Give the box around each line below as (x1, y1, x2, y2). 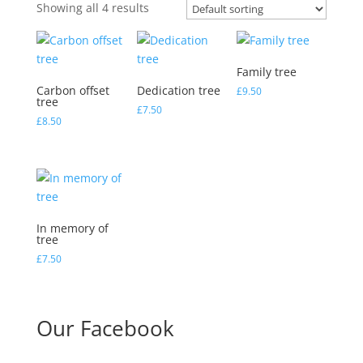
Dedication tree (136, 83, 220, 98)
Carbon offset (36, 83, 109, 98)
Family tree (237, 64, 297, 79)
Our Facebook (36, 313, 174, 343)
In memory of (36, 220, 109, 236)
